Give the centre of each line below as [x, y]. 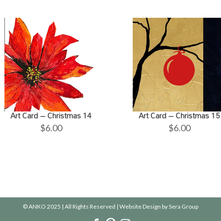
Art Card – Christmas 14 [51, 115]
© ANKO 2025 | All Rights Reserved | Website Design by [96, 206]
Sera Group [184, 206]
